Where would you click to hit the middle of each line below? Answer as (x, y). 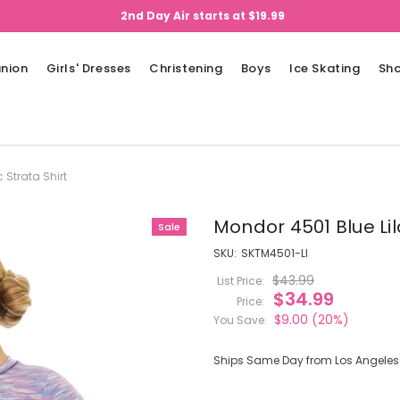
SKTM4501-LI (275, 253)
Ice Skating (325, 68)
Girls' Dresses (89, 68)
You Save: (240, 320)
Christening (186, 68)
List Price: (241, 281)
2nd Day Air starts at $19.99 (202, 16)
